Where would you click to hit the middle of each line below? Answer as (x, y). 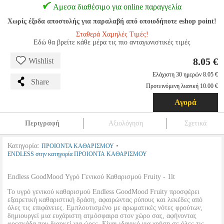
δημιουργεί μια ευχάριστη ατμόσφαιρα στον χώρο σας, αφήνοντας (102, 216)
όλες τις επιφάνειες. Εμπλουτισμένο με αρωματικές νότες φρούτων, (105, 208)
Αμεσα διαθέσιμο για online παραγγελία (117, 7)
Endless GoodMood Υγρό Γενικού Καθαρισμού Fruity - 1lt (91, 177)
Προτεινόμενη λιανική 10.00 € (182, 86)
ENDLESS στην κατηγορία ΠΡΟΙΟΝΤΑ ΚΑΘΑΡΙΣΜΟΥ (77, 154)
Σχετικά (195, 123)
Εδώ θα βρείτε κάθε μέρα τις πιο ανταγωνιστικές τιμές (112, 42)
